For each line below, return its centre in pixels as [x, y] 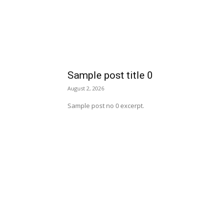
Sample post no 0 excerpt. [106, 106]
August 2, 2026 [86, 88]
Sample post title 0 [110, 75]
